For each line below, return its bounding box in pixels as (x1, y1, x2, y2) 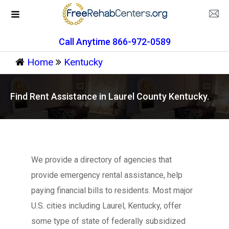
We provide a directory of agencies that (31, 155, 172, 165)
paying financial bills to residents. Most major (31, 186, 193, 195)
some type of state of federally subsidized (31, 216, 186, 226)
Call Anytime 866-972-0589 (58, 36, 171, 47)
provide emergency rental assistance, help (31, 170, 182, 180)
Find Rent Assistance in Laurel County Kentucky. (10, 91, 209, 102)
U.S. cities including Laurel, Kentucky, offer (31, 201, 181, 211)
